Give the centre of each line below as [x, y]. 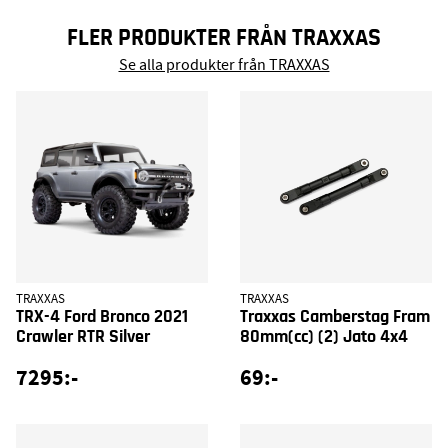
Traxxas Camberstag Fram [335, 316]
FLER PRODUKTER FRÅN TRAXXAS [224, 37]
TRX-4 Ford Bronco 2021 [102, 316]
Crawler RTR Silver [83, 336]
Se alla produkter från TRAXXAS [224, 64]
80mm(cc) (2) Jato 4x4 [324, 336]
